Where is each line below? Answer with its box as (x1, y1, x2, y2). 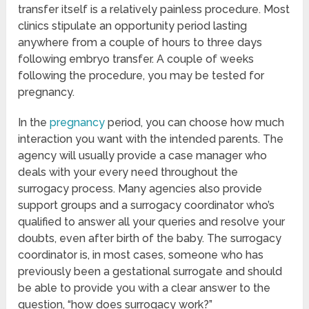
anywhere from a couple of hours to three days (18, 35, 263, 49)
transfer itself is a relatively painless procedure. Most (18, 2, 290, 16)
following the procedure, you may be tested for (18, 68, 265, 82)
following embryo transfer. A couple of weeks (18, 52, 255, 66)
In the (18, 115, 50, 129)
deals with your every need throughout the (18, 165, 239, 179)
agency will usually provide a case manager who (18, 148, 268, 162)
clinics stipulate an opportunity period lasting (18, 19, 248, 32)
